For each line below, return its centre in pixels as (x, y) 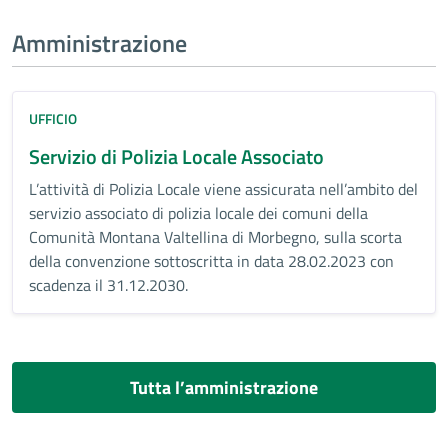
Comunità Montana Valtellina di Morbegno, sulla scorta (215, 237)
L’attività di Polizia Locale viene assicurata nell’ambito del (223, 189)
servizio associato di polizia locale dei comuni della (198, 213)
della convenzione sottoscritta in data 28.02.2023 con (211, 261)
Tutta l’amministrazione (224, 387)
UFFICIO (53, 118)
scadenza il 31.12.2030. (108, 285)
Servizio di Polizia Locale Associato (176, 156)
